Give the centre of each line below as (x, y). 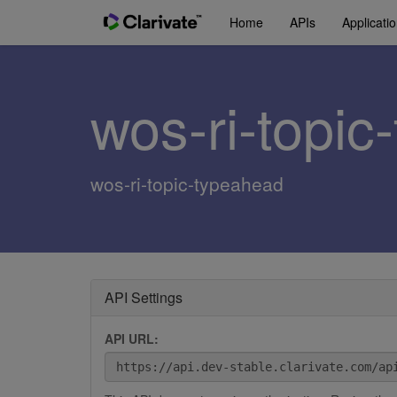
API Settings (144, 297)
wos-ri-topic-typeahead (187, 183)
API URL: (132, 339)
